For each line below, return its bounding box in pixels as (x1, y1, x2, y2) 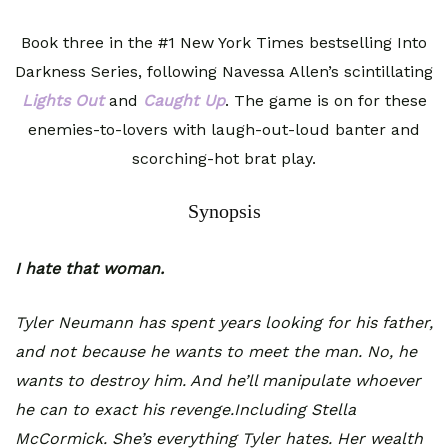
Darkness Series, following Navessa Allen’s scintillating (15, 61, 433, 81)
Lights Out (21, 90, 104, 110)
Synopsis (187, 199, 261, 222)
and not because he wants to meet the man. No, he (15, 341, 417, 361)
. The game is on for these (224, 90, 427, 110)
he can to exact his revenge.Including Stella (15, 399, 356, 419)
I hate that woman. (15, 258, 164, 278)
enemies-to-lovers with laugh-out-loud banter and (28, 119, 420, 139)
